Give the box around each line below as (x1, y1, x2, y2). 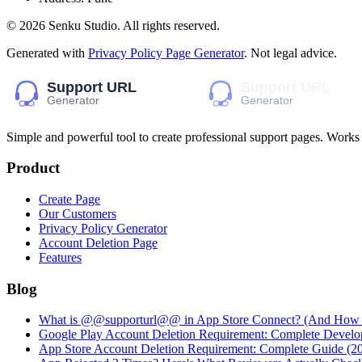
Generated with (6, 45, 85, 60)
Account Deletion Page (39, 235, 158, 250)
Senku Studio (48, 18, 117, 32)
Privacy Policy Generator (39, 221, 167, 235)
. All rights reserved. (117, 18, 220, 32)
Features (39, 250, 82, 264)
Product (6, 159, 60, 177)
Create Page (39, 192, 100, 206)
